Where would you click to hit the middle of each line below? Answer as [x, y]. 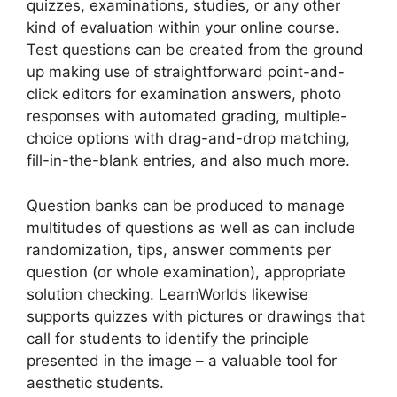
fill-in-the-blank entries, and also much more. [188, 161]
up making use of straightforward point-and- [186, 72]
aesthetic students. [95, 382]
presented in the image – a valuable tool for [182, 360]
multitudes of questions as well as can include [191, 227]
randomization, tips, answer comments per [179, 249]
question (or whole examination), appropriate [186, 272]
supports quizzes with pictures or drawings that [196, 316]
